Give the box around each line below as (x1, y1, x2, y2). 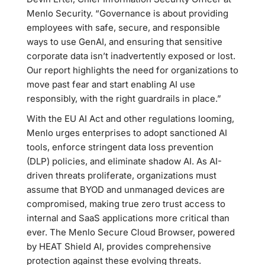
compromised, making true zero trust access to (27, 198, 225, 209)
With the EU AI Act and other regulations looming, (27, 113, 234, 124)
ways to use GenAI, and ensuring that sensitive (27, 36, 222, 47)
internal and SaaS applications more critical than (27, 212, 230, 224)
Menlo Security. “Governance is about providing (27, 8, 228, 19)
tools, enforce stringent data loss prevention (27, 141, 214, 153)
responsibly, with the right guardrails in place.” (27, 93, 224, 104)
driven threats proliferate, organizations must (27, 170, 216, 181)
